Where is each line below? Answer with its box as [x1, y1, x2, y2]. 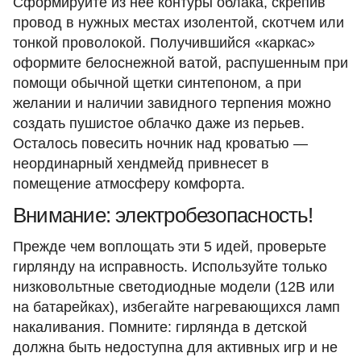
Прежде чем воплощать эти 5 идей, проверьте [13, 238, 326, 255]
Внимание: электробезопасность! [13, 202, 313, 227]
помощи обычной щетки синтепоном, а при [13, 74, 301, 91]
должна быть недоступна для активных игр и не [13, 338, 338, 355]
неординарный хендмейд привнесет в [13, 155, 269, 172]
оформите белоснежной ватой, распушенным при [13, 54, 348, 71]
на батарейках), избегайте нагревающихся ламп [13, 298, 340, 315]
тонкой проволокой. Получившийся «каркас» [13, 34, 315, 51]
